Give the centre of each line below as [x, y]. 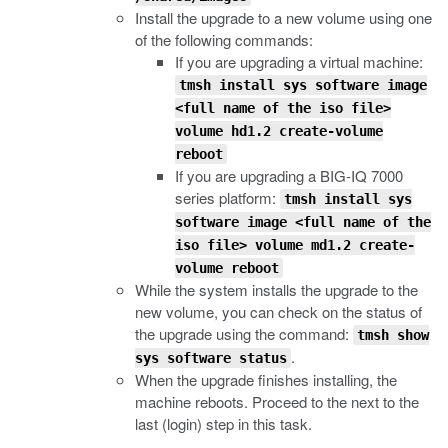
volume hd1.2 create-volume [279, 131]
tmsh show [393, 335]
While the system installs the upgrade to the [276, 289]
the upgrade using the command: [244, 333]
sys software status [211, 358]
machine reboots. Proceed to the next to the [277, 401]
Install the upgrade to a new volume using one [283, 17]
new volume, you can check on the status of [278, 311]
